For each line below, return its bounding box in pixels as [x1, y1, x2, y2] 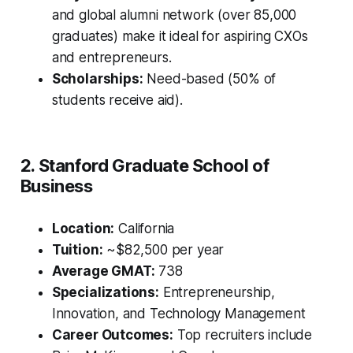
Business [20, 176, 93, 197]
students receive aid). [51, 92, 183, 109]
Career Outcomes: [51, 327, 173, 344]
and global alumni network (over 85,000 [51, 7, 297, 24]
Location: [51, 221, 115, 237]
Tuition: [51, 242, 103, 258]
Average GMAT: [51, 263, 155, 280]
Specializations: [51, 284, 159, 301]
